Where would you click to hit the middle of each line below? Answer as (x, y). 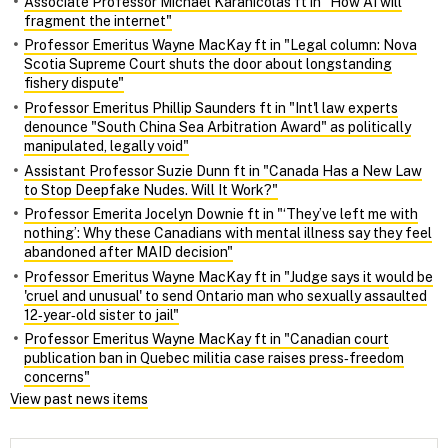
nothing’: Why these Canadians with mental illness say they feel (228, 233)
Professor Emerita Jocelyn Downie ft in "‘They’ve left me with (221, 214)
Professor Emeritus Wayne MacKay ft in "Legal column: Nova (220, 45)
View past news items (79, 399)
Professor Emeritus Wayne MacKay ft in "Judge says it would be (228, 276)
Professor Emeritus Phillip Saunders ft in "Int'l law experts (211, 108)
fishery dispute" (74, 83)
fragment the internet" (98, 20)
